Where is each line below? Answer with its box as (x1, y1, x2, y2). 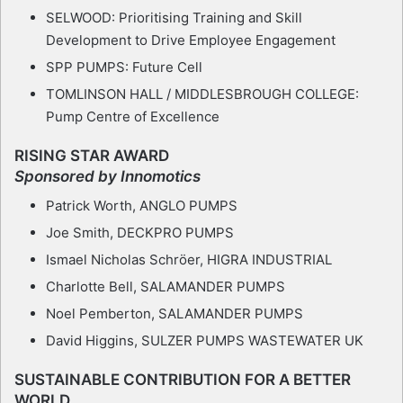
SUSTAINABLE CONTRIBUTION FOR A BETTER (14, 371, 351, 390)
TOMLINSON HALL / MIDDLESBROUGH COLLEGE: (46, 85, 359, 103)
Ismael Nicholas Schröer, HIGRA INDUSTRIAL (46, 251, 332, 269)
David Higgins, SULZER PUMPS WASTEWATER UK (46, 332, 363, 350)
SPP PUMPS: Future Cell (46, 58, 202, 76)
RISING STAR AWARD (14, 146, 169, 165)
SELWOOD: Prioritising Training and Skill (46, 8, 302, 26)
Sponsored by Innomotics (14, 166, 201, 185)
